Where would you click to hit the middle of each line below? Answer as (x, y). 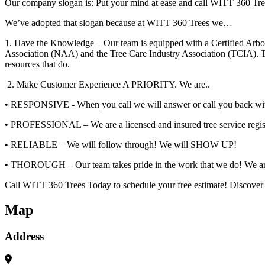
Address (24, 236)
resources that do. (37, 64)
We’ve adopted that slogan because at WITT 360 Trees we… (119, 23)
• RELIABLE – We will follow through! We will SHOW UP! (122, 145)
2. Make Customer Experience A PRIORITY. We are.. (109, 85)
